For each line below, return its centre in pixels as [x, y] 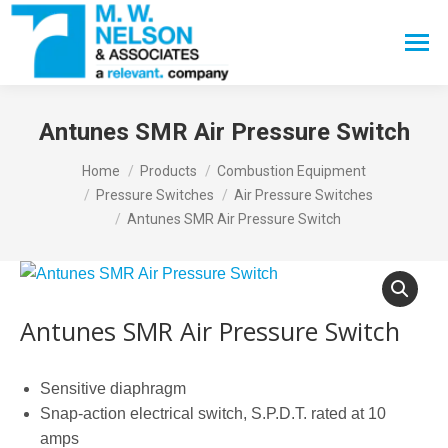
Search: [386, 46]
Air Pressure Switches [303, 195]
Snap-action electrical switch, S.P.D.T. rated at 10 [213, 413]
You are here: [67, 161]
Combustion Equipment [291, 171]
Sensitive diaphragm [113, 388]
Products [168, 171]
